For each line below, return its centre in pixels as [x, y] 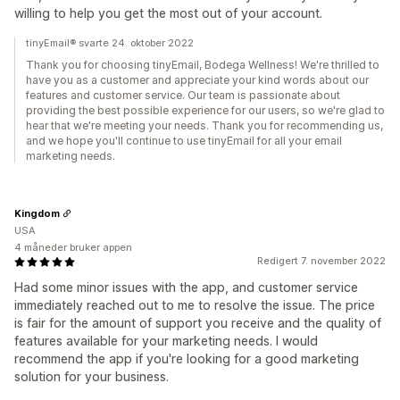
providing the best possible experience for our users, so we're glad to [205, 110]
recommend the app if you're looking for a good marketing [187, 358]
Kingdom [37, 213]
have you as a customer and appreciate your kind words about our [197, 80]
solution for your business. [92, 376]
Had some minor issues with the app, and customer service [186, 287]
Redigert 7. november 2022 [321, 261]
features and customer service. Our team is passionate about [183, 95]
